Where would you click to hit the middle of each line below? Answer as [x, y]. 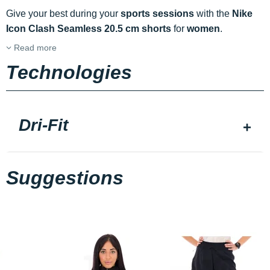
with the [213, 14]
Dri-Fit [43, 125]
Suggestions [65, 178]
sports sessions [157, 14]
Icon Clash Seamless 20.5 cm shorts [89, 29]
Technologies [69, 72]
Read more [34, 48]
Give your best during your [63, 14]
